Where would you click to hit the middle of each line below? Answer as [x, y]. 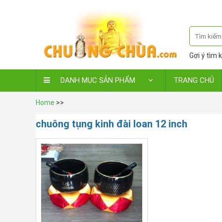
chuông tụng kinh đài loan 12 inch [111, 124]
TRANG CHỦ [194, 80]
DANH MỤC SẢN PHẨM [98, 80]
